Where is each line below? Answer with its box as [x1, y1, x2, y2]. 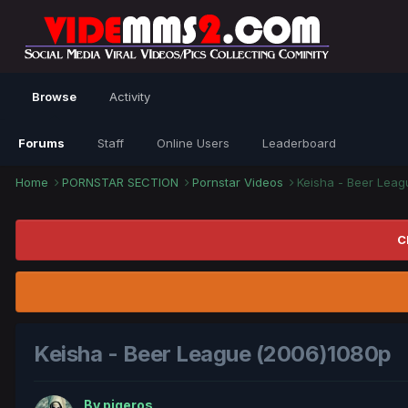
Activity [109, 89, 150, 104]
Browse [32, 89, 76, 104]
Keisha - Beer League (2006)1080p [34, 341, 392, 368]
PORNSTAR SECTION [62, 175, 182, 189]
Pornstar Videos [192, 175, 287, 189]
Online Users [157, 136, 229, 150]
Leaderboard [262, 136, 336, 150]
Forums [18, 136, 65, 150]
